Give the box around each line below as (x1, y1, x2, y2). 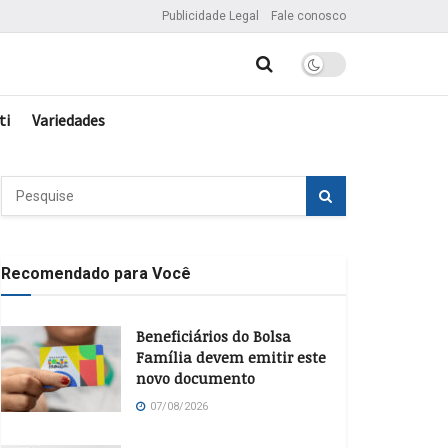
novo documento (136, 368, 255, 388)
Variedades (32, 110, 105, 130)
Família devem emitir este (136, 347, 326, 367)
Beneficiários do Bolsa (136, 326, 291, 346)
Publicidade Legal (162, 9, 259, 23)
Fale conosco (271, 9, 346, 23)
